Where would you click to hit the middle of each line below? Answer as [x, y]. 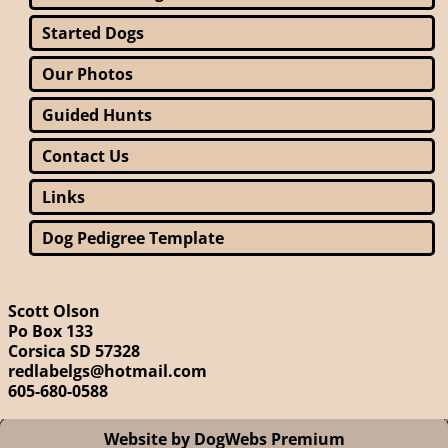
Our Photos [87, 73]
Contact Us [85, 155]
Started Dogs [93, 32]
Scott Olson [54, 310]
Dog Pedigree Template [133, 237]
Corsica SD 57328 [74, 350]
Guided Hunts [97, 114]
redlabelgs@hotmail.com [107, 370]
